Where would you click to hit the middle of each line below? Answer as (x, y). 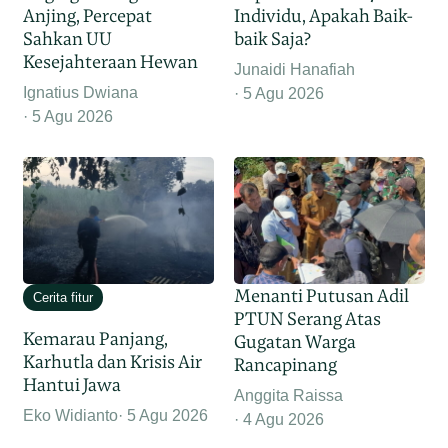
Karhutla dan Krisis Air (113, 362)
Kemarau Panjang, (96, 339)
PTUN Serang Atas (307, 319)
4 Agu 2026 (283, 420)
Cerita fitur (63, 298)
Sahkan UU (68, 39)
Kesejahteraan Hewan (111, 62)
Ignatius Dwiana (81, 93)
